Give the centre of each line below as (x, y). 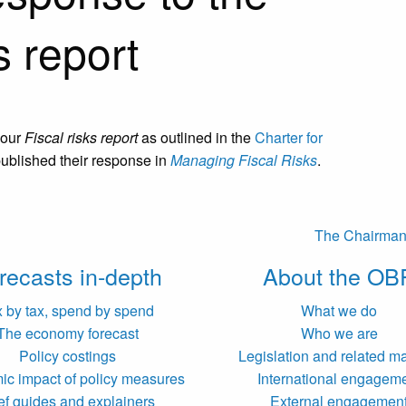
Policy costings (67, 356)
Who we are (339, 333)
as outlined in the (196, 138)
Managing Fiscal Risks (244, 160)
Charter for (289, 138)
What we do (339, 311)
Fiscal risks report (81, 138)
